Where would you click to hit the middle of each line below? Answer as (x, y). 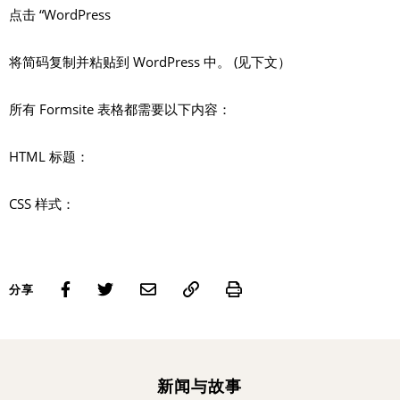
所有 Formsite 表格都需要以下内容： (120, 109)
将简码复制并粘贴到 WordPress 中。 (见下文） (150, 62)
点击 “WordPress (60, 15)
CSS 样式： (42, 204)
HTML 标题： (49, 157)
